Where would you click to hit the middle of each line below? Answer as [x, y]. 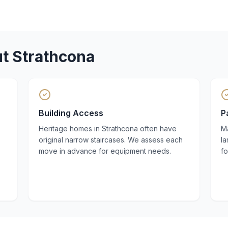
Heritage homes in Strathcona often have [107, 129]
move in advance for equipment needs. [105, 151]
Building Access [71, 113]
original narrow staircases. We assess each [110, 140]
